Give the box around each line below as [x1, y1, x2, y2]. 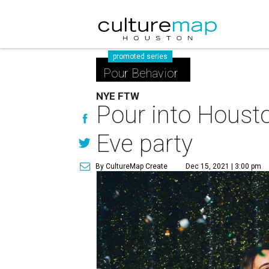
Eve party [96, 130, 193, 158]
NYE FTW [96, 90, 140, 102]
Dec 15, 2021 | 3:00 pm [186, 162, 262, 171]
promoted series [113, 52, 168, 61]
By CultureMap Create [95, 162, 168, 171]
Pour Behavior [103, 66, 179, 80]
